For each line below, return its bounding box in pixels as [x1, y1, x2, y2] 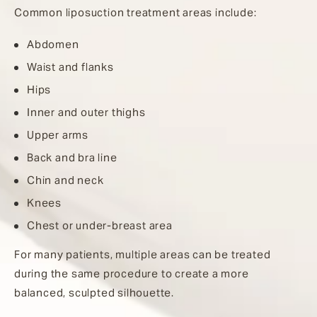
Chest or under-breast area [27, 218, 173, 232]
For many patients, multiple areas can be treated [14, 247, 271, 261]
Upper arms [27, 127, 88, 142]
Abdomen [27, 37, 79, 51]
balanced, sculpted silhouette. [14, 285, 175, 299]
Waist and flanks [27, 59, 114, 74]
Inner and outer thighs [27, 105, 146, 119]
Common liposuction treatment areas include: [14, 5, 257, 19]
